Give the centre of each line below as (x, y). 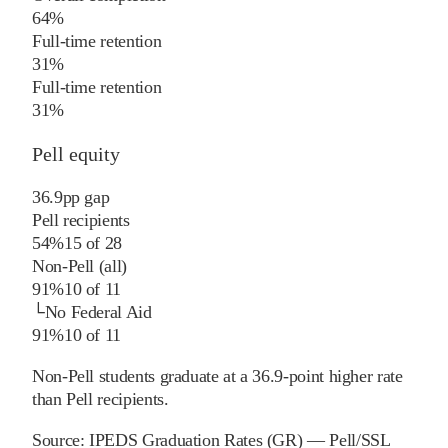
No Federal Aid (98, 312)
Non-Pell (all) (79, 266)
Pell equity (76, 154)
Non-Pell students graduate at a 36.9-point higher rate (217, 376)
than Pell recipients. (100, 399)
